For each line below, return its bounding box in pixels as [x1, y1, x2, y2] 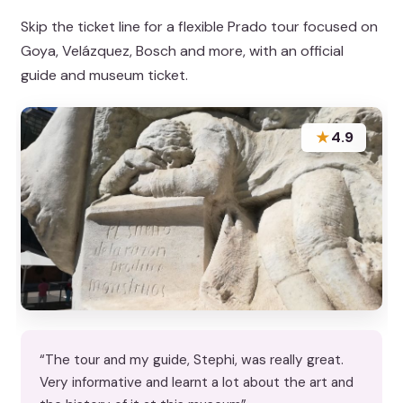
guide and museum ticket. [21, 65, 189, 85]
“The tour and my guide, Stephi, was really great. [40, 350, 345, 369]
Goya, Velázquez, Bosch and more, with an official [21, 40, 345, 60]
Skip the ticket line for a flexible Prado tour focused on [21, 16, 379, 36]
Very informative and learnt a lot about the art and [40, 372, 354, 391]
